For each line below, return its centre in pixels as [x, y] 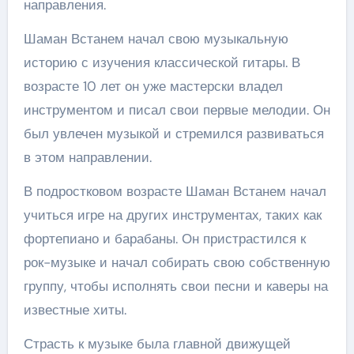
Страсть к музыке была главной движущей [157, 343]
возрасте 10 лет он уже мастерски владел [153, 86]
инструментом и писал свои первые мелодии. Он [177, 109]
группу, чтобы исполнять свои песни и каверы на [175, 286]
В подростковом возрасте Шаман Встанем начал [175, 191]
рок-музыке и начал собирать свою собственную [177, 262]
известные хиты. [75, 309]
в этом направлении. [87, 157]
